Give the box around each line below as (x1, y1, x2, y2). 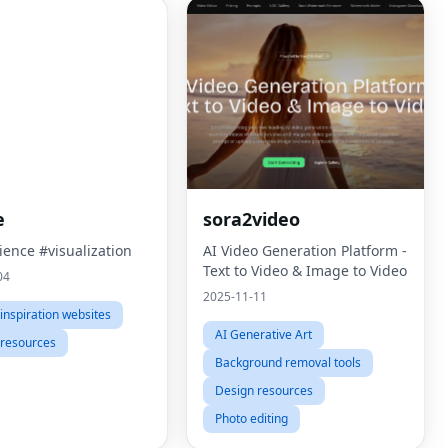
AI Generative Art (215, 326, 312, 343)
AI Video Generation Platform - (203, 241, 407, 260)
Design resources (215, 382, 313, 399)
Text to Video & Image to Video (203, 261, 407, 280)
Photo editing (215, 410, 288, 427)
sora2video (203, 207, 300, 231)
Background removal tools (215, 354, 361, 371)
